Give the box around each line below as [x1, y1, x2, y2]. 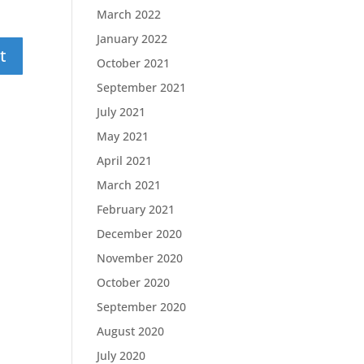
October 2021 [97, 55, 171, 71]
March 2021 [97, 177, 162, 193]
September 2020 [97, 299, 187, 314]
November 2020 [97, 250, 184, 266]
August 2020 [97, 323, 165, 339]
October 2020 [97, 275, 171, 290]
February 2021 [97, 201, 175, 217]
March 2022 [97, 6, 162, 22]
